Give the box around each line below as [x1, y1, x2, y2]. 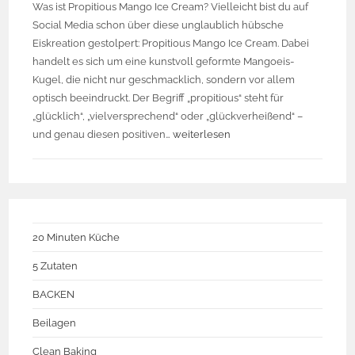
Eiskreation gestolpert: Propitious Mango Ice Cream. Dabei [32, 37, 310, 50]
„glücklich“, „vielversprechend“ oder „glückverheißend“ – [32, 110, 303, 123]
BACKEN [32, 288, 75, 301]
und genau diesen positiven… [32, 128, 174, 141]
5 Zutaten [32, 260, 78, 273]
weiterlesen [173, 128, 231, 141]
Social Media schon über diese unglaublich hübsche [32, 19, 284, 32]
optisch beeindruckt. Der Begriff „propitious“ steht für [32, 92, 284, 105]
